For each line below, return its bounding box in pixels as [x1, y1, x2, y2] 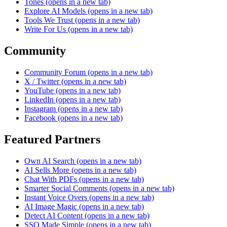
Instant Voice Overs [24, 193, 87, 202]
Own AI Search [24, 156, 74, 165]
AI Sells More [24, 165, 69, 174]
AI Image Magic [24, 202, 77, 211]
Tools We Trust [24, 15, 73, 24]
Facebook [24, 113, 56, 122]
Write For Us [24, 24, 66, 33]
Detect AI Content [24, 211, 83, 220]
